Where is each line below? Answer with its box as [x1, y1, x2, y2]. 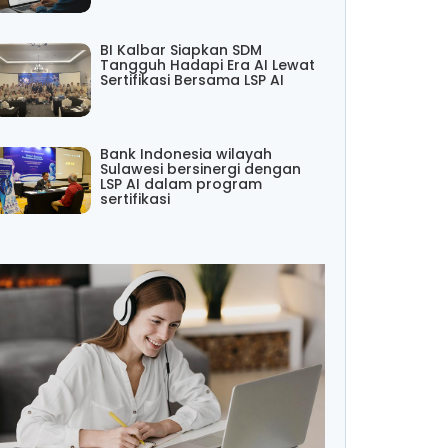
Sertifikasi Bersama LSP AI [99, 69, 284, 90]
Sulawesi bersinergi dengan [99, 159, 301, 180]
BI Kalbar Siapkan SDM [99, 39, 262, 60]
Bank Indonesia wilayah [99, 144, 272, 165]
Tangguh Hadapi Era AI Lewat [99, 54, 315, 75]
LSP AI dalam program [99, 174, 262, 195]
